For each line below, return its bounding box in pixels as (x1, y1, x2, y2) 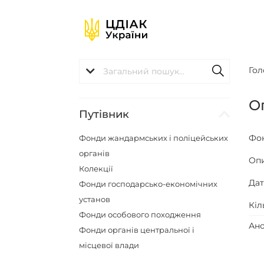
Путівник (79, 108, 130, 121)
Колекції (79, 164, 114, 173)
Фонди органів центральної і (79, 225, 195, 235)
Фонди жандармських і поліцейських (79, 133, 229, 143)
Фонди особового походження (79, 210, 202, 219)
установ (79, 194, 111, 204)
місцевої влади (79, 240, 140, 250)
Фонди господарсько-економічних (79, 179, 218, 189)
